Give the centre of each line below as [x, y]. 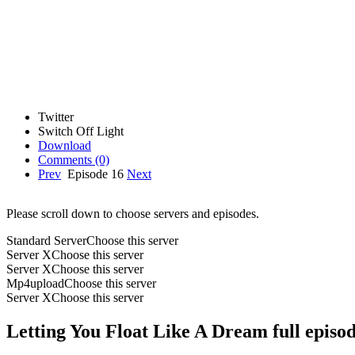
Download [65, 145]
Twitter [56, 116]
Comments [65, 159]
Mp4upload [35, 283]
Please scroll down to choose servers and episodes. [133, 213]
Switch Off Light [81, 131]
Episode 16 [95, 174]
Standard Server [46, 240]
